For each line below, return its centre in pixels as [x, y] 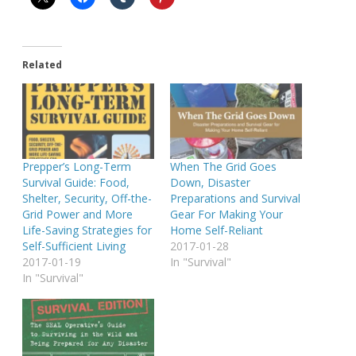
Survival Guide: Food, [76, 183]
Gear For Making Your [226, 215]
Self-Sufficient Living [74, 246]
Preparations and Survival [235, 199]
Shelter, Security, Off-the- [87, 199]
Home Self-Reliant [217, 230]
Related [42, 65]
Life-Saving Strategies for [87, 230]
